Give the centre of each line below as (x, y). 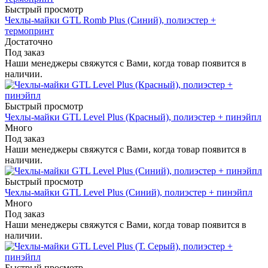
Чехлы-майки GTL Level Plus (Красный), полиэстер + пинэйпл (133, 117)
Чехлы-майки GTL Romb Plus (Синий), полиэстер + (110, 20)
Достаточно (29, 42)
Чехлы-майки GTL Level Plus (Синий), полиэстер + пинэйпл (129, 193)
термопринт (29, 31)
